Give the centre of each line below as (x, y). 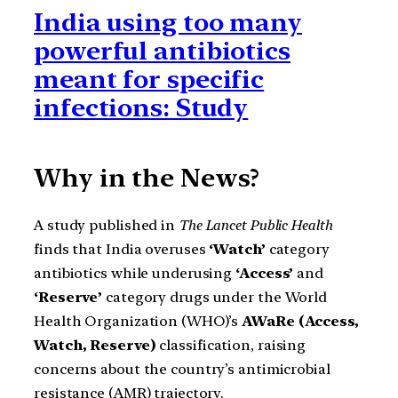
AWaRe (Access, (300, 322)
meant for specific (149, 80)
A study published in (106, 226)
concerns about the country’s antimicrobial (182, 370)
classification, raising (231, 346)
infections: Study (141, 108)
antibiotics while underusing (135, 274)
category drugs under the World (215, 298)
